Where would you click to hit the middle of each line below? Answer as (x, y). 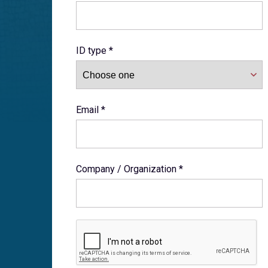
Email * (91, 110)
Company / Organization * (130, 169)
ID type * (95, 51)
